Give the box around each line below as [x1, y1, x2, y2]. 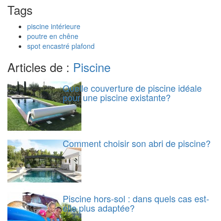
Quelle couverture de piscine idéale [63, 81, 202, 94]
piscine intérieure [27, 21, 80, 31]
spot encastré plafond [27, 40, 95, 51]
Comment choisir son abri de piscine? [63, 136, 211, 149]
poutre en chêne [27, 31, 78, 41]
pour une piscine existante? [63, 90, 171, 104]
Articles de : [7, 58, 73, 75]
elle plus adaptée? [63, 201, 135, 214]
